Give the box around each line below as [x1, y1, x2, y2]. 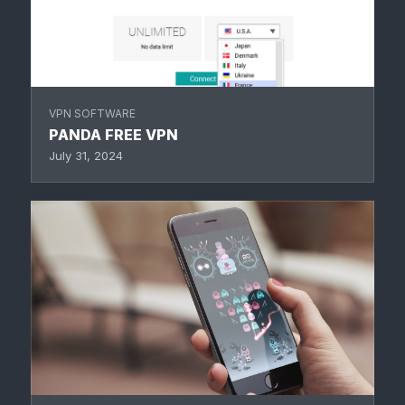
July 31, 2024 [49, 148, 123, 164]
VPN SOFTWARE [49, 107, 136, 121]
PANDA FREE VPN [49, 126, 178, 145]
